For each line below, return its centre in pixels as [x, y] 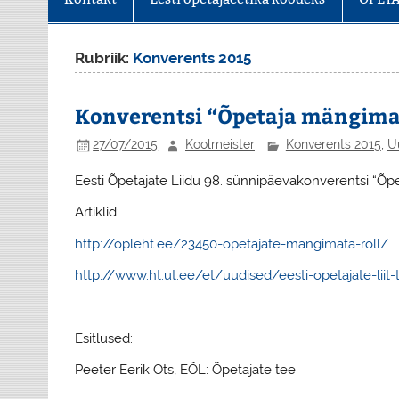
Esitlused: [104, 338]
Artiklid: [98, 212]
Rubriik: [104, 58]
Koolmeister [220, 145]
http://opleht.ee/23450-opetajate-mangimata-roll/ [232, 244]
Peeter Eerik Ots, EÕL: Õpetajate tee [186, 370]
